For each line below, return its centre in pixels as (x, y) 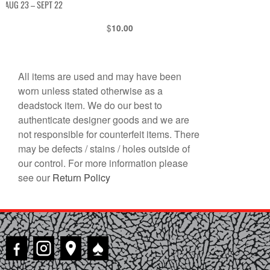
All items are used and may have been (100, 76)
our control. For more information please (103, 163)
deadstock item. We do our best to (90, 105)
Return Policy (81, 177)
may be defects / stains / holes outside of (104, 148)
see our (35, 177)
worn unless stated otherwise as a (90, 90)
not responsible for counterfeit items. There (109, 134)
